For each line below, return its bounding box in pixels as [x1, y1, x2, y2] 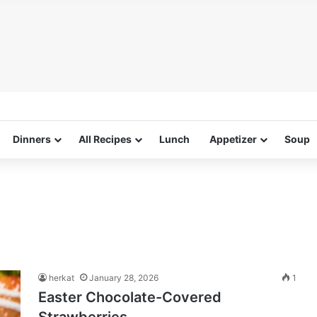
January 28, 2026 [89, 272, 158, 283]
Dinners [13, 133, 51, 145]
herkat [49, 272, 74, 283]
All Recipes [79, 133, 132, 145]
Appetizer [209, 133, 257, 145]
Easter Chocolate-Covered [38, 289, 221, 306]
